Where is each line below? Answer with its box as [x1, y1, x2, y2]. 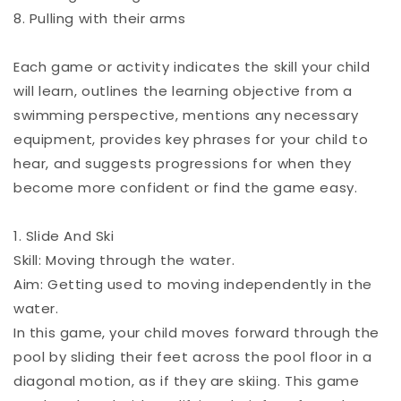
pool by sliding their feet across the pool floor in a [13, 346, 372, 366]
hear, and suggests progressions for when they [13, 153, 353, 173]
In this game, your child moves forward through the [13, 322, 380, 342]
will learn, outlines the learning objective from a [13, 81, 354, 100]
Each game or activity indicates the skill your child [13, 56, 371, 76]
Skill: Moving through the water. [13, 250, 235, 269]
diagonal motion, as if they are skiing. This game [13, 371, 360, 390]
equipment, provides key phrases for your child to [13, 129, 369, 149]
